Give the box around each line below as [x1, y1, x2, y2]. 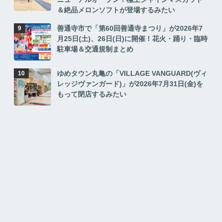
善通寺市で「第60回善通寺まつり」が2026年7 [56, 24, 203, 32]
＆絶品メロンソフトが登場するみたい [56, 5, 175, 14]
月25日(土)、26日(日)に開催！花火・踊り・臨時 [56, 34, 208, 43]
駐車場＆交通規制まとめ [56, 45, 133, 53]
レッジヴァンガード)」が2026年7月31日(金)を [56, 79, 203, 88]
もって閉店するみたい [56, 90, 126, 98]
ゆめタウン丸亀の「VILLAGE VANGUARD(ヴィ [56, 69, 207, 77]
